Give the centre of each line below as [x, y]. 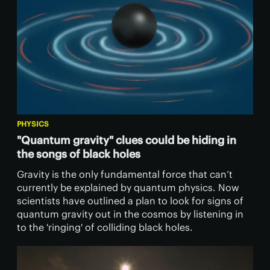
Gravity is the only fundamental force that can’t [125, 174]
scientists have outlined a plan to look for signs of [130, 201]
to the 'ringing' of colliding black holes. [105, 228]
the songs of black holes [79, 154]
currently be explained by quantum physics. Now [128, 188]
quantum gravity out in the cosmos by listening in [130, 214]
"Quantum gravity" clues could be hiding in [127, 140]
